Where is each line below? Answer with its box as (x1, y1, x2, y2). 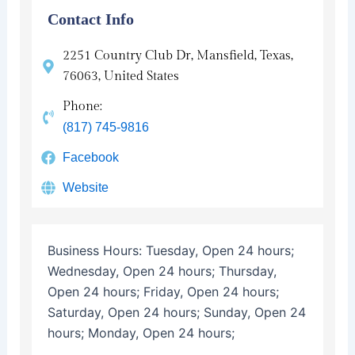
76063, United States (63, 68, 180, 84)
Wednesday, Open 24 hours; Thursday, (47, 262, 277, 279)
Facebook (63, 150, 120, 164)
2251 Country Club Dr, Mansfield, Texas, (63, 48, 294, 63)
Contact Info (47, 10, 134, 28)
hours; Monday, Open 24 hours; (47, 324, 235, 341)
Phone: (63, 98, 103, 114)
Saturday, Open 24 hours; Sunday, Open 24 (47, 303, 306, 320)
